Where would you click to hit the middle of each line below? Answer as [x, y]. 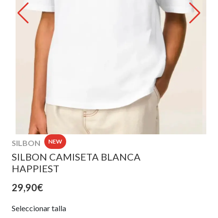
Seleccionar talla [39, 208]
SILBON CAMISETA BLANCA [76, 156]
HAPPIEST [36, 168]
